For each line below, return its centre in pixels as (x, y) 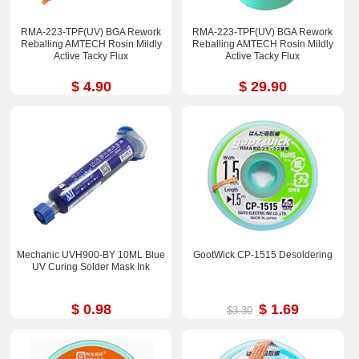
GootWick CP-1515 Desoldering (262, 255)
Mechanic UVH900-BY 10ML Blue (91, 255)
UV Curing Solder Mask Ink (91, 267)
